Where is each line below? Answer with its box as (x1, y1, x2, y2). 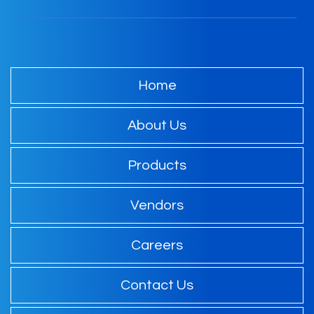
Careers (131, 238, 183, 253)
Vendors (130, 198, 184, 213)
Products (128, 158, 186, 173)
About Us (128, 118, 186, 133)
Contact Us (121, 278, 193, 293)
